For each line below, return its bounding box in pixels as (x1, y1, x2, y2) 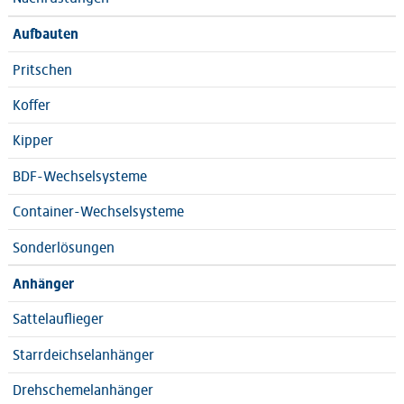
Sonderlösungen (12, 238, 115, 256)
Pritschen (12, 60, 72, 78)
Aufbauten (12, 25, 78, 43)
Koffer (12, 96, 50, 115)
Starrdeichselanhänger (12, 345, 154, 363)
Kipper (12, 132, 53, 150)
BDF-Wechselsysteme (12, 167, 147, 185)
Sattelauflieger (12, 310, 104, 328)
